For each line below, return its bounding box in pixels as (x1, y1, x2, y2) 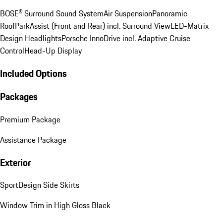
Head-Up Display (24, 44, 82, 56)
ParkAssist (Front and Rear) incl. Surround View (15, 19, 170, 32)
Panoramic (152, 7, 187, 19)
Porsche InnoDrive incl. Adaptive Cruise (61, 32, 190, 44)
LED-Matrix (170, 19, 209, 32)
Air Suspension (104, 7, 152, 19)
